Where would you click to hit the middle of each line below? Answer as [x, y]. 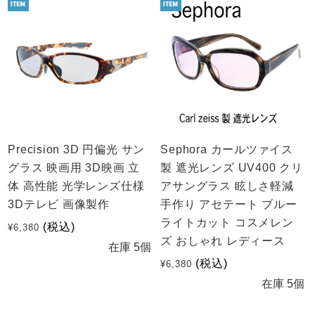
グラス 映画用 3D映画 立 [74, 168]
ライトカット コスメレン [227, 223]
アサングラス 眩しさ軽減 [227, 186]
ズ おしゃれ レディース [223, 241]
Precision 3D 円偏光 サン [77, 150]
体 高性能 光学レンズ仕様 [76, 186]
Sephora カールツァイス [227, 150]
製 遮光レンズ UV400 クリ [232, 168]
